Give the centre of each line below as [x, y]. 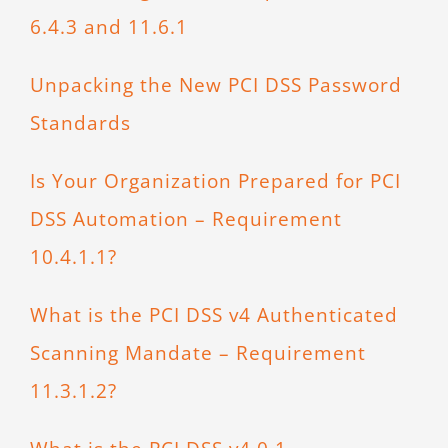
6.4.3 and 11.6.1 [108, 27]
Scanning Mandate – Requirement [197, 353]
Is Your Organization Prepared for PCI [215, 181]
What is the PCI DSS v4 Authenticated [213, 315]
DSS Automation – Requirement [185, 219]
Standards [80, 123]
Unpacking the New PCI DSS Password [215, 85]
